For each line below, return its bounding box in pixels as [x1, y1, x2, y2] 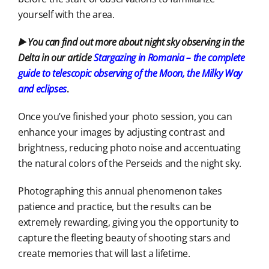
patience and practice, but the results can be [17, 200, 211, 214]
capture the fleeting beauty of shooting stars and [17, 231, 231, 245]
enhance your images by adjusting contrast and [17, 125, 225, 139]
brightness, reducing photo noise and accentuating [17, 141, 241, 155]
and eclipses [17, 82, 67, 96]
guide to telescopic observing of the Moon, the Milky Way [17, 67, 243, 80]
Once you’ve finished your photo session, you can [17, 110, 232, 124]
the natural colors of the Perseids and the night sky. [17, 157, 242, 171]
